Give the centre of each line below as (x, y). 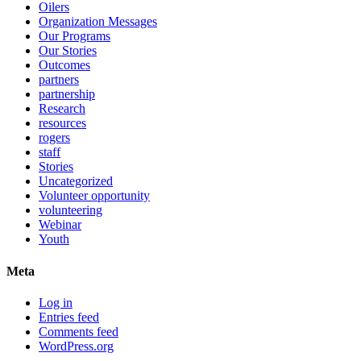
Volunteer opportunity (94, 196)
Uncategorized (76, 181)
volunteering (71, 210)
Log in (56, 302)
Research (62, 109)
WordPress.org (76, 346)
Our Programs (75, 36)
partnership (67, 94)
